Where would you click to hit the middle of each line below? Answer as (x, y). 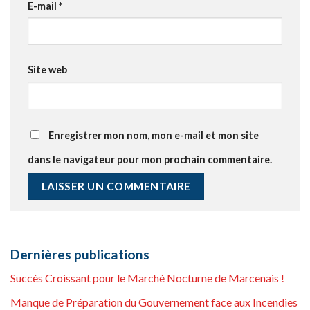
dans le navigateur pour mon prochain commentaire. (150, 160)
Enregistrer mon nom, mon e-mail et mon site (154, 136)
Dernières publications (80, 254)
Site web (47, 70)
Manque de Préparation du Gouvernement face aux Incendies (154, 302)
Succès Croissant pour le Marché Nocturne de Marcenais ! (147, 278)
